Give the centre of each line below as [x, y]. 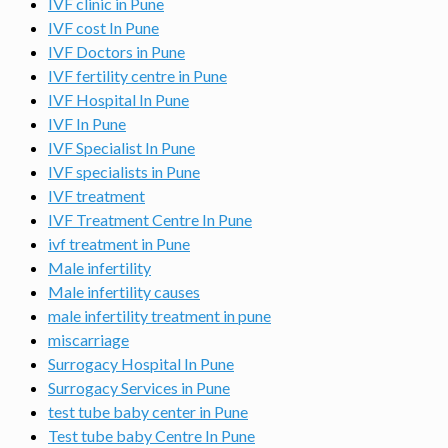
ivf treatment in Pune [119, 243]
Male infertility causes [124, 291]
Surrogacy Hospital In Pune [141, 363]
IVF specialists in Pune [124, 171]
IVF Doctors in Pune [116, 51]
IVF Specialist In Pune [121, 147]
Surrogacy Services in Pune [139, 387]
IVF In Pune [87, 123]
